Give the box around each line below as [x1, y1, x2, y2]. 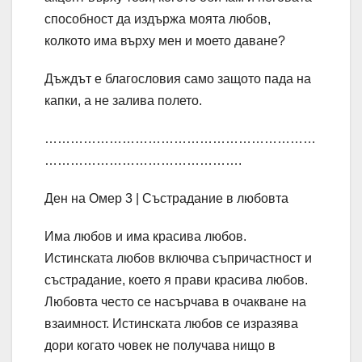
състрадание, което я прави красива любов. [44, 273, 308, 288]
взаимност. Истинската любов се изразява [44, 317, 298, 331]
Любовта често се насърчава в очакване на [44, 295, 306, 309]
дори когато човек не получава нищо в [44, 339, 276, 353]
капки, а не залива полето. [44, 94, 202, 108]
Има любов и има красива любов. [44, 229, 246, 244]
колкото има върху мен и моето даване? [44, 34, 285, 48]
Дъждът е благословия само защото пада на [44, 72, 311, 86]
